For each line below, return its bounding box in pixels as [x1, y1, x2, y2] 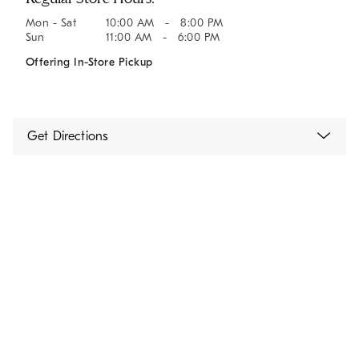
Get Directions [27, 128, 109, 143]
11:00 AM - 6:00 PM [106, 30, 220, 44]
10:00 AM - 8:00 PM [106, 15, 224, 30]
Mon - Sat [26, 15, 77, 30]
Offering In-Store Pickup [26, 54, 153, 69]
